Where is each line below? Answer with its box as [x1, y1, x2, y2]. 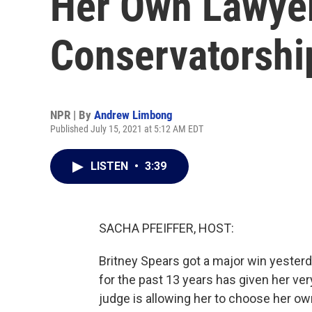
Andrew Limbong [94, 108, 173, 122]
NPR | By [50, 108, 94, 122]
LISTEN [91, 159, 131, 173]
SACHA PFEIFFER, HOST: [99, 221, 234, 235]
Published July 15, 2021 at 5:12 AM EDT [50, 123, 203, 134]
